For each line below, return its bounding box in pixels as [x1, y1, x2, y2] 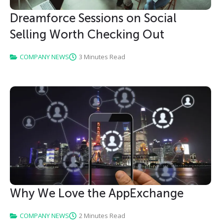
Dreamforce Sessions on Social [10, 11, 177, 26]
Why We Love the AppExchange [10, 186, 184, 201]
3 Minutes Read [79, 52, 125, 62]
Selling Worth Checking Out [10, 27, 164, 42]
